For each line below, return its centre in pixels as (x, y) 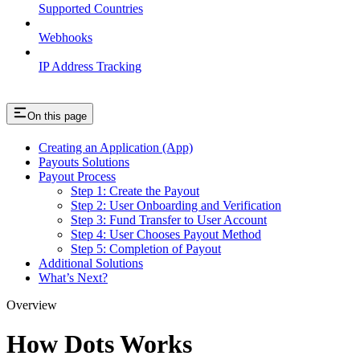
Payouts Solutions (84, 162)
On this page (57, 117)
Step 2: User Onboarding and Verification (176, 205)
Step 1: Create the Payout (135, 190)
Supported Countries (91, 9)
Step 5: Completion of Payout (146, 248)
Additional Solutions (91, 263)
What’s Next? (73, 277)
